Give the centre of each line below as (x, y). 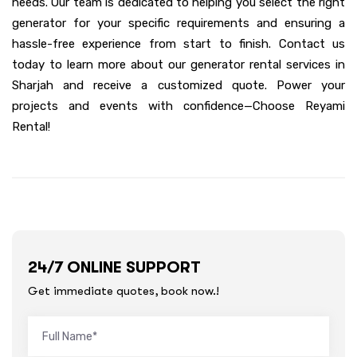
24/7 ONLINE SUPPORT (114, 268)
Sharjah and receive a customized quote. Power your (178, 86)
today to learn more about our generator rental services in (178, 65)
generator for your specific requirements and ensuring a (178, 24)
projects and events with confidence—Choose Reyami (178, 106)
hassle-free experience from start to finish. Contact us (178, 44)
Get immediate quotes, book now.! (124, 291)
